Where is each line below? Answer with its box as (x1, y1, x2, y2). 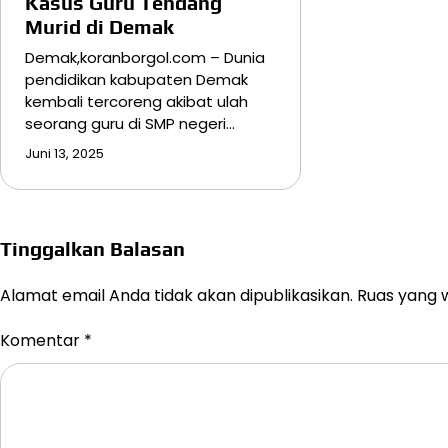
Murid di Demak (25, 15, 174, 39)
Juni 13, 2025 (25, 145, 104, 163)
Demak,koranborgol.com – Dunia (25, 47, 265, 69)
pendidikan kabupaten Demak (25, 69, 248, 91)
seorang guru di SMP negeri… (25, 113, 235, 135)
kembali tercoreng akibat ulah (25, 91, 248, 113)
